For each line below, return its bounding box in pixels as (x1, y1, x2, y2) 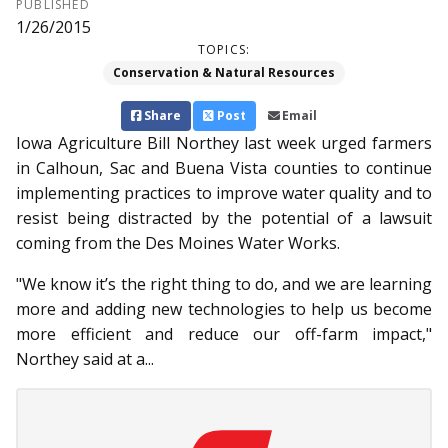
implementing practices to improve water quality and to (16, 182, 432, 205)
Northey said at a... (16, 348, 154, 371)
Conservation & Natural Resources (113, 64, 335, 82)
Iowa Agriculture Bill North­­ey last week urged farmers (16, 132, 432, 155)
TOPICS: (197, 41, 251, 59)
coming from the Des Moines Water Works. (16, 232, 340, 255)
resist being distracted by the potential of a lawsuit (16, 207, 432, 230)
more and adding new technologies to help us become (16, 298, 432, 321)
